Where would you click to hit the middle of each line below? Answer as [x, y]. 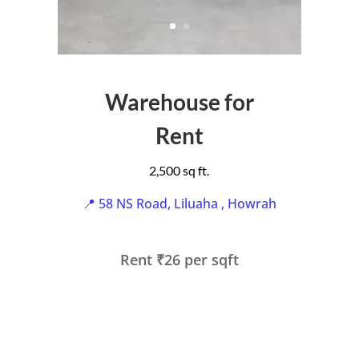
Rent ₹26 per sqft [179, 260]
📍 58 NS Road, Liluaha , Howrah [179, 204]
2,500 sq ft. [179, 170]
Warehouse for [179, 102]
